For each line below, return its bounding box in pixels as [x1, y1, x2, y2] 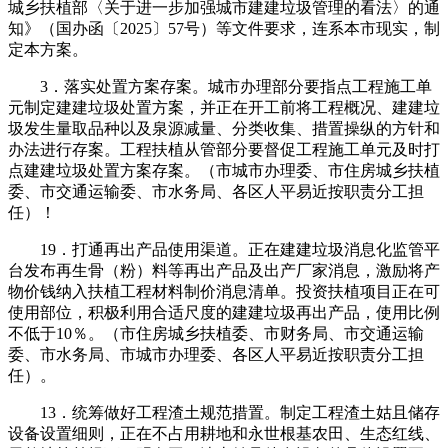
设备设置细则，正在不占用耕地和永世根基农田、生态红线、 [8, 424, 440, 442]
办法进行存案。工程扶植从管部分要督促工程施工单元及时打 [8, 140, 440, 158]
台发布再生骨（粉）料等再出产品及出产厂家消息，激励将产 [8, 261, 440, 279]
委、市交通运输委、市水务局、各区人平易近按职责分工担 [8, 182, 424, 200]
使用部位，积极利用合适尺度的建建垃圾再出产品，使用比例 [8, 303, 440, 321]
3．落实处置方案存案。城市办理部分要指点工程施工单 [8, 77, 432, 95]
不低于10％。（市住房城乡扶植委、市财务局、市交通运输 [8, 324, 424, 342]
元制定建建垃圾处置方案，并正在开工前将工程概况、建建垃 [8, 98, 440, 116]
